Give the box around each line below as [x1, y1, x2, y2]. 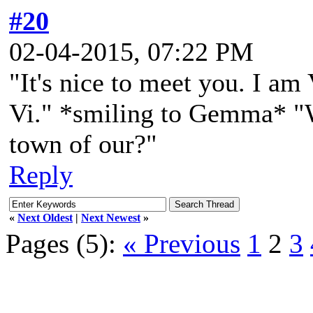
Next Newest [81, 212, 140, 224]
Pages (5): [6, 228, 116, 259]
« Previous [123, 228, 240, 259]
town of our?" [9, 129, 157, 159]
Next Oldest [17, 212, 73, 224]
